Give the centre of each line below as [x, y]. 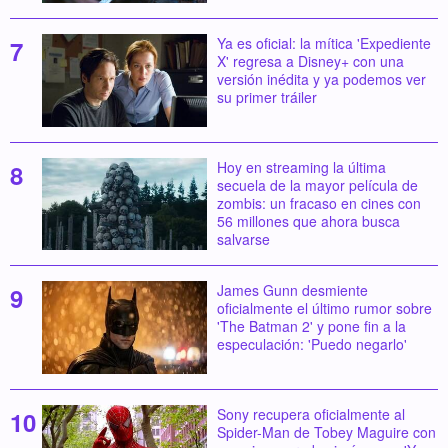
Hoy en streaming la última [301, 166]
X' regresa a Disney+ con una [310, 60]
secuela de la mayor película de [317, 184]
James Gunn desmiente [292, 290]
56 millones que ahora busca [308, 220]
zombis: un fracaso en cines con [318, 202]
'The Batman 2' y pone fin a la [311, 326]
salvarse [243, 238]
